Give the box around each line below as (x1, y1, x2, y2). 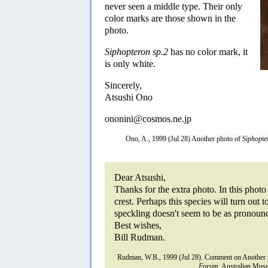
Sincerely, (105, 80, 142, 90)
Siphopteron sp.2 (105, 46, 168, 57)
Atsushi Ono (105, 92, 153, 102)
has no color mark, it (168, 46, 248, 57)
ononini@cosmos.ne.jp (105, 113, 191, 124)
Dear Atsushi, (114, 172, 166, 182)
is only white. (105, 58, 156, 69)
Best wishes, (114, 220, 162, 230)
